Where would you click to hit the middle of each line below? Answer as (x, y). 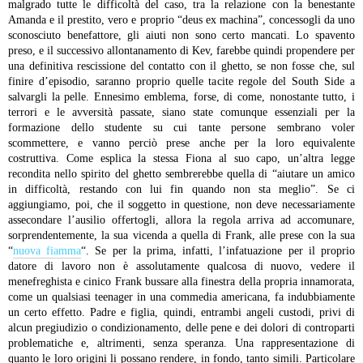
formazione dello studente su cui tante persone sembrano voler (181, 128)
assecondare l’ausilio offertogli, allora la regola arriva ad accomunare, (181, 220)
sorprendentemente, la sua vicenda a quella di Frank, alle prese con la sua (181, 236)
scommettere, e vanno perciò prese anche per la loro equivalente (181, 143)
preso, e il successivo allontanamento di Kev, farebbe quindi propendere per (181, 51)
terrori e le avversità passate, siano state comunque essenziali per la (181, 113)
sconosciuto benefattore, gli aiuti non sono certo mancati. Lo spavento (181, 36)
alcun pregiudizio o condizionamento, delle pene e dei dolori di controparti (181, 328)
